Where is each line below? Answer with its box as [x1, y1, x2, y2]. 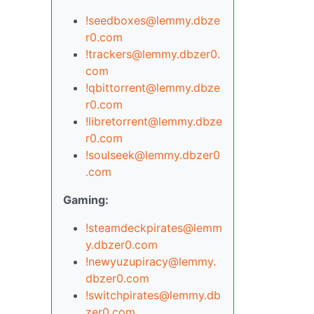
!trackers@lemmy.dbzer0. [86, 47, 220, 62]
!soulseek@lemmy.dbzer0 [86, 148, 220, 163]
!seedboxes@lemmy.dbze [86, 13, 220, 28]
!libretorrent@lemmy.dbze [86, 114, 222, 129]
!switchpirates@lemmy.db [86, 288, 221, 303]
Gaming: [63, 193, 109, 207]
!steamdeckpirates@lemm [86, 221, 222, 235]
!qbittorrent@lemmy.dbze [86, 81, 220, 95]
